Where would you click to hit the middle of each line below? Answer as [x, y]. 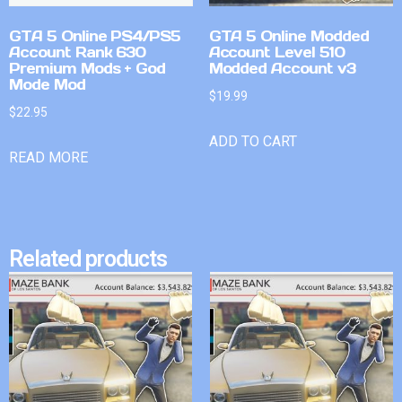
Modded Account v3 [282, 69]
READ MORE [48, 158]
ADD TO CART [253, 142]
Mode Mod [47, 85]
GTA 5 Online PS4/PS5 [95, 36]
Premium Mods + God [87, 69]
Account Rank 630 [78, 52]
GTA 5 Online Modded [288, 36]
